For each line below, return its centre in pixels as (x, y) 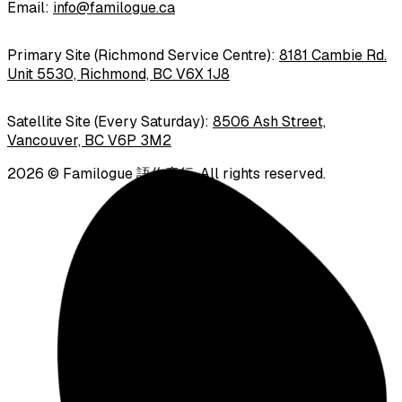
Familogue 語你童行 (128, 173)
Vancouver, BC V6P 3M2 (89, 140)
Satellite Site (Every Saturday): (110, 121)
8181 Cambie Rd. (333, 55)
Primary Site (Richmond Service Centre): (143, 55)
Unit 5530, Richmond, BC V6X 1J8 (118, 74)
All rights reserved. (263, 173)
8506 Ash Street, (269, 121)
